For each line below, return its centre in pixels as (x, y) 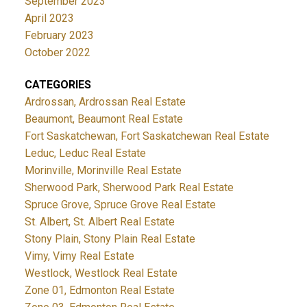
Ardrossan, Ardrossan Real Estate (105, 102)
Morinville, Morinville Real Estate (103, 171)
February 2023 (59, 36)
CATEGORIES (58, 85)
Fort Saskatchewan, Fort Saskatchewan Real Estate (147, 136)
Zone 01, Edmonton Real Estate (99, 291)
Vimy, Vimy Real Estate (79, 256)
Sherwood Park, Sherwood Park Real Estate (129, 188)
